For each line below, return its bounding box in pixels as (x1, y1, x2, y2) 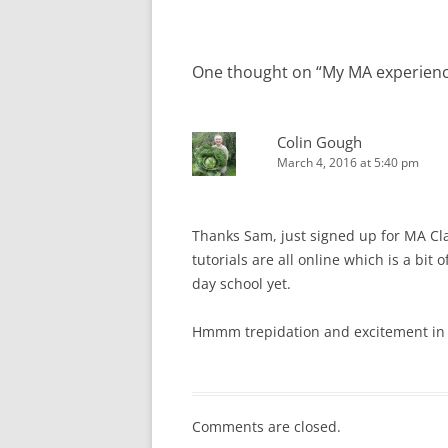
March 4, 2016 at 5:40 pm (277, 154, 419, 171)
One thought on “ (192, 61, 322, 83)
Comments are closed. (192, 417, 341, 436)
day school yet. (192, 274, 291, 293)
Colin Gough (277, 132, 362, 152)
